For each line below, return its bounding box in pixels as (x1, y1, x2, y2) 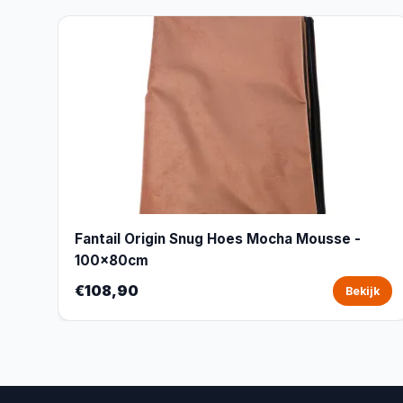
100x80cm (75, 252, 148, 269)
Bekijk (345, 284, 380, 298)
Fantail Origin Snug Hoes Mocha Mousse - (75, 230, 361, 247)
